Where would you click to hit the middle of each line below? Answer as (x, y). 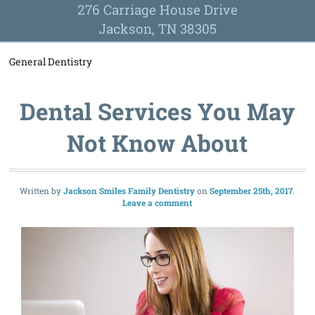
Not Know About (157, 143)
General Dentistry (51, 62)
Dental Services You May (157, 112)
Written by (42, 190)
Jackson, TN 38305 (157, 28)
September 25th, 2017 (251, 190)
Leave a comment (157, 202)
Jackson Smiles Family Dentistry (129, 190)
